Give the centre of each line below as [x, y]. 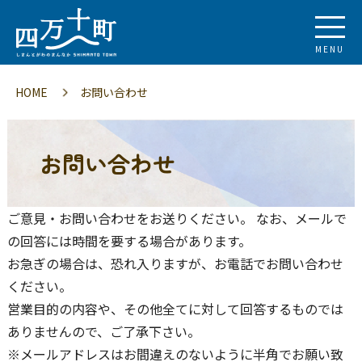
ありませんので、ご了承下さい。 [103, 331]
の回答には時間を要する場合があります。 [129, 241]
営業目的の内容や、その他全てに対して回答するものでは [175, 309]
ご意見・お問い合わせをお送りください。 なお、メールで [177, 218]
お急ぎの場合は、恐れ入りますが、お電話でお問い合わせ [175, 263]
